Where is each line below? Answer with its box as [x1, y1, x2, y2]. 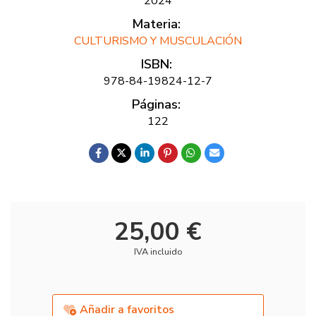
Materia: [132, 16, 181, 32]
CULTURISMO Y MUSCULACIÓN [74, 33, 242, 49]
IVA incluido [133, 245, 183, 258]
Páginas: [132, 96, 181, 113]
